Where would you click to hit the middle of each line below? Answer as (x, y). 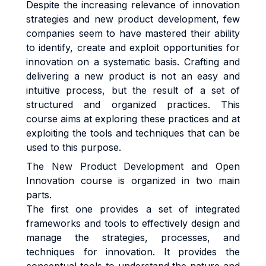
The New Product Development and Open (133, 166)
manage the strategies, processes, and (133, 237)
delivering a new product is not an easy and (133, 76)
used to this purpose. (74, 147)
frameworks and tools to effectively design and (133, 223)
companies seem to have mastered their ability (133, 33)
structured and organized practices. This (133, 104)
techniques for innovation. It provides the (133, 252)
